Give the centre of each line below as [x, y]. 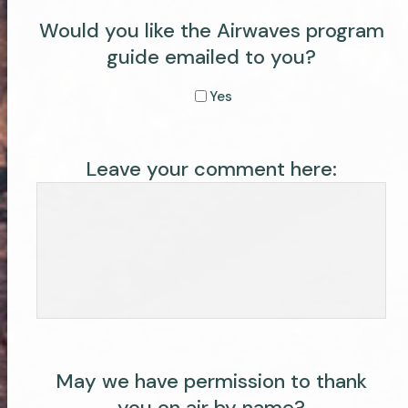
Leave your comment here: [211, 168]
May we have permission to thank [211, 381]
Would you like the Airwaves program [211, 30]
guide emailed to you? [211, 56]
